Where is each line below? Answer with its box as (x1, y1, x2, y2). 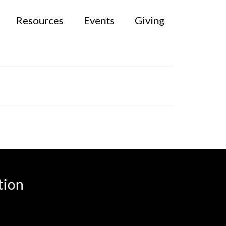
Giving (134, 14, 164, 26)
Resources (16, 14, 64, 26)
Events (83, 14, 115, 26)
